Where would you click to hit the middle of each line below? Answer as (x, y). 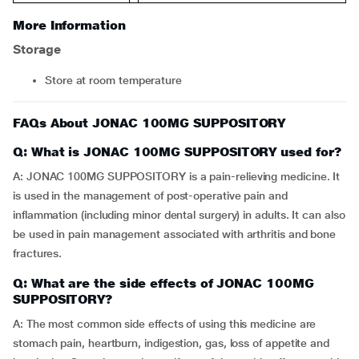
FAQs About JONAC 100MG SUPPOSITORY (149, 123)
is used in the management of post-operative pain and (150, 196)
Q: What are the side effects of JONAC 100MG (163, 283)
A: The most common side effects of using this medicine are (165, 324)
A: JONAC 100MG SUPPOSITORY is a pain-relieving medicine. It (177, 176)
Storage (37, 49)
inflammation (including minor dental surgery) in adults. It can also (179, 215)
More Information (69, 25)
